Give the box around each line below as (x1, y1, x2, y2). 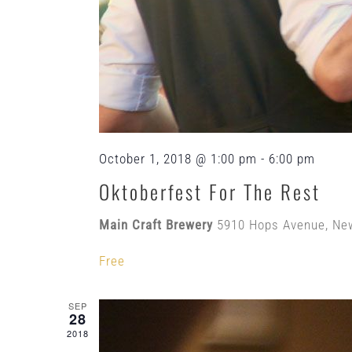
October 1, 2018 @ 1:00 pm (99, 150, 257, 167)
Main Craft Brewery (99, 216, 217, 233)
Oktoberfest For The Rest (99, 176, 321, 206)
